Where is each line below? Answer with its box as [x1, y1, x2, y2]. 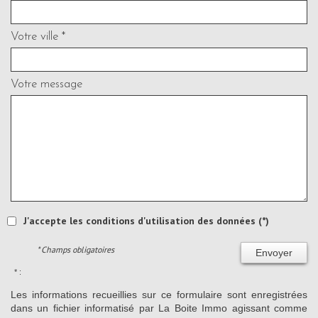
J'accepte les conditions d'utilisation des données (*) [23, 214, 269, 228]
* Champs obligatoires [37, 244, 115, 256]
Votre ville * [11, 31, 65, 43]
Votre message [11, 78, 82, 91]
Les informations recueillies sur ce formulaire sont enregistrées [11, 289, 307, 301]
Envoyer [255, 247, 292, 259]
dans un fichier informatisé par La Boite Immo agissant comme [11, 302, 307, 314]
